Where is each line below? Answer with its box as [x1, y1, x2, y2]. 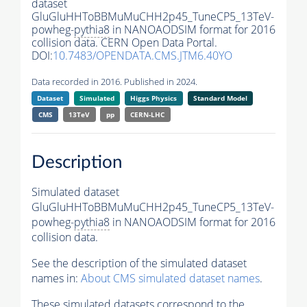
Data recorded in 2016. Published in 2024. [32, 75, 197, 88]
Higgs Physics [130, 93, 177, 103]
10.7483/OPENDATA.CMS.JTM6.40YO [53, 48, 232, 64]
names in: [32, 270, 81, 286]
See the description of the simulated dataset [32, 255, 247, 271]
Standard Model [193, 93, 247, 103]
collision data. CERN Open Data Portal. [32, 35, 217, 51]
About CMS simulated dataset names [81, 270, 260, 286]
